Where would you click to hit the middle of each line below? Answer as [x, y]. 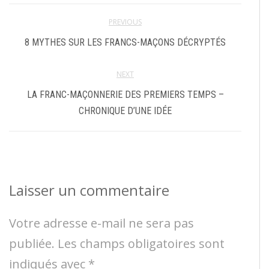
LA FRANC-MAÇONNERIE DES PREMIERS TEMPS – [125, 94]
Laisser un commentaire [89, 190]
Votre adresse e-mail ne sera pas [101, 223]
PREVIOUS [125, 22]
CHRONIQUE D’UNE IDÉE [125, 110]
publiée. [32, 243]
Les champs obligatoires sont [141, 243]
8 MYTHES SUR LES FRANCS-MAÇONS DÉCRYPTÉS [125, 42]
